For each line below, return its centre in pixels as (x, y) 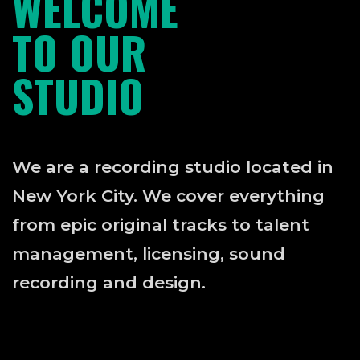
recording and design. (109, 283)
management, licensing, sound (149, 254)
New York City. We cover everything (168, 196)
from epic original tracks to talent (161, 225)
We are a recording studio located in (173, 167)
